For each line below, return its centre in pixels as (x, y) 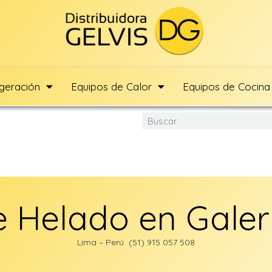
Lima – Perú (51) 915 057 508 (136, 242)
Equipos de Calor (111, 86)
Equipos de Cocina (226, 86)
